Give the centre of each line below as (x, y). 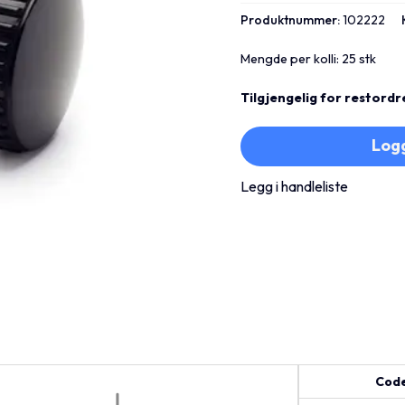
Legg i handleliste (295, 186)
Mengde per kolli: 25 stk (309, 58)
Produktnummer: (292, 19)
